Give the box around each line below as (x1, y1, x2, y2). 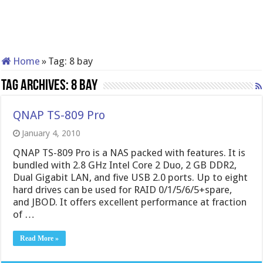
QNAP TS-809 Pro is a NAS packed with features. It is (13, 147, 246, 159)
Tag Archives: (1, 78, 72, 94)
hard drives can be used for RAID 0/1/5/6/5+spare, (13, 184, 232, 195)
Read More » (20, 234, 59, 242)
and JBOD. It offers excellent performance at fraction (13, 196, 247, 208)
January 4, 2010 (22, 129, 81, 138)
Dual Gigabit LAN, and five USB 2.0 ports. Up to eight (13, 171, 248, 183)
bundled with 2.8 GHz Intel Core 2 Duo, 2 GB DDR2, (13, 159, 237, 171)
